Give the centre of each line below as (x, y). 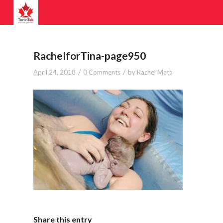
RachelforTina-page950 (90, 56)
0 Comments (102, 72)
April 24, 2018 (55, 72)
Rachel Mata (155, 72)
